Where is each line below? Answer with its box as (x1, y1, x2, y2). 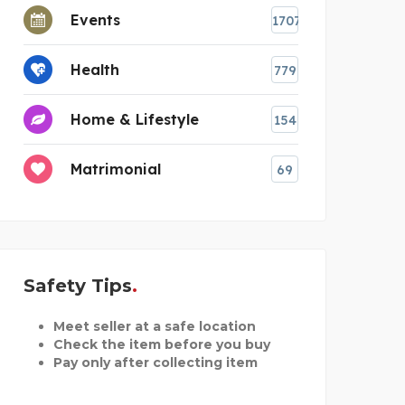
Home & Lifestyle (71, 109, 199, 128)
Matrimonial (71, 159, 161, 178)
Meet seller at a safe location (52, 317, 256, 334)
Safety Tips (24, 274, 132, 297)
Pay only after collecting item (52, 353, 258, 371)
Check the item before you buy (52, 335, 270, 353)
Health (71, 60, 119, 79)
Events (71, 10, 120, 29)
